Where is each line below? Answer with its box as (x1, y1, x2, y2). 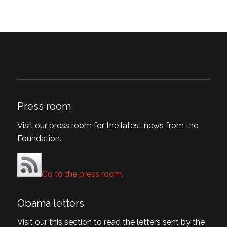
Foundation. (17, 134, 61, 144)
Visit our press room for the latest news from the (17, 121, 198, 131)
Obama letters (17, 197, 84, 210)
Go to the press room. (41, 169, 123, 179)
